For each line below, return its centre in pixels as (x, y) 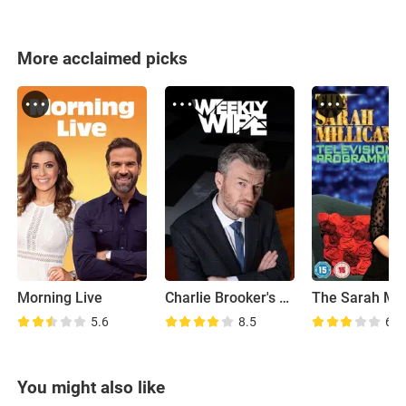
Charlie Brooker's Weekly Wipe (284, 298)
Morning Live (60, 298)
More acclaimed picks (103, 58)
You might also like (92, 387)
